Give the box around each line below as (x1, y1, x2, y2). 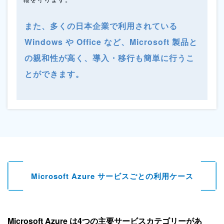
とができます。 (24, 67, 84, 79)
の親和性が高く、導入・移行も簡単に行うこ (24, 51, 194, 63)
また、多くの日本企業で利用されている (24, 19, 177, 31)
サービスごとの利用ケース (97, 170, 193, 181)
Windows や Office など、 (24, 35, 129, 47)
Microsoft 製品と (129, 35, 197, 47)
